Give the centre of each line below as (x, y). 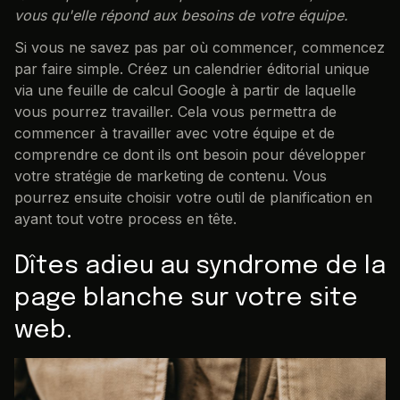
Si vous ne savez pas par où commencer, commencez (200, 48)
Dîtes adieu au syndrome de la (200, 267)
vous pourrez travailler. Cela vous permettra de (175, 112)
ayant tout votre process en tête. (125, 219)
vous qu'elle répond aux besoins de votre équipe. (181, 16)
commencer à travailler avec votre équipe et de (175, 133)
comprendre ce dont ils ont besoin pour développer (190, 155)
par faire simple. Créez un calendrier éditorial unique (192, 69)
